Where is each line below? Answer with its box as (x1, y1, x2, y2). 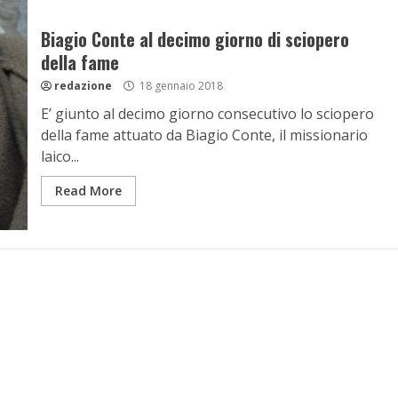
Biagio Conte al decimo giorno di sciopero (40, 26, 349, 52)
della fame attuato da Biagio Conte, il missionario (40, 125, 368, 145)
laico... (40, 147, 79, 166)
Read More (54, 182, 122, 199)
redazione (53, 78, 112, 93)
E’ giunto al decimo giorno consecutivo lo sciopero (40, 104, 374, 123)
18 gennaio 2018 (136, 78, 223, 93)
